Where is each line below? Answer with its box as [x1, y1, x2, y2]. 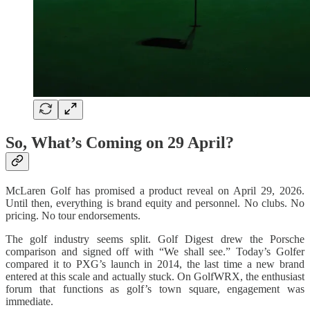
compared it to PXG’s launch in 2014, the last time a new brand [6, 257, 304, 270]
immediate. [6, 295, 53, 307]
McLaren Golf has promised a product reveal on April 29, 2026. [6, 184, 304, 197]
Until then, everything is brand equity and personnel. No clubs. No [6, 197, 304, 209]
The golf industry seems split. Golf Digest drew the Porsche [6, 232, 304, 245]
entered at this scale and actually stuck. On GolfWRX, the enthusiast [6, 270, 304, 282]
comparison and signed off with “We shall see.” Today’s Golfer [6, 245, 304, 257]
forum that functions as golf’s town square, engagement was [6, 282, 304, 295]
